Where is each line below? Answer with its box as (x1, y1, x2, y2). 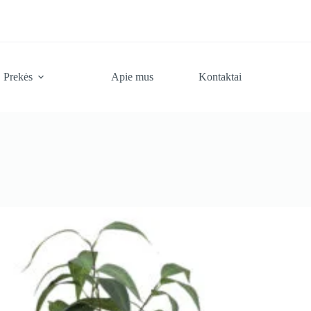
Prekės (3, 71, 33, 83)
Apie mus (111, 71, 154, 83)
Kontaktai (199, 71, 242, 83)
